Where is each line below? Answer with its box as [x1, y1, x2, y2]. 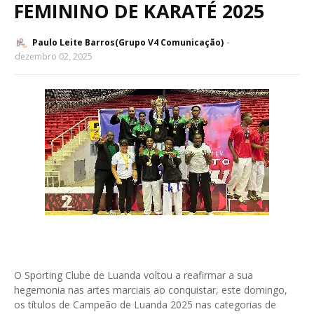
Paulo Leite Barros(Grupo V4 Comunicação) [32, 36, 224, 49]
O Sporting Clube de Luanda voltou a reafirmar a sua [14, 268, 253, 282]
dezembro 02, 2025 [15, 50, 93, 63]
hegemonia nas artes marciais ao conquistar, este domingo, [14, 283, 287, 297]
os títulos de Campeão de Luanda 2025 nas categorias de [14, 298, 276, 312]
